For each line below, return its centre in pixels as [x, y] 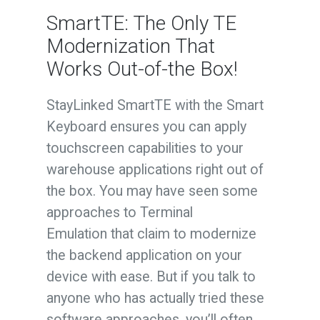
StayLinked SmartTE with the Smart [155, 105]
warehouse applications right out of [155, 169]
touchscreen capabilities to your [145, 148]
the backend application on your [144, 255]
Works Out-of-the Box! [142, 69]
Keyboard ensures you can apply [146, 126]
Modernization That [130, 46]
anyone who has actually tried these [155, 298]
